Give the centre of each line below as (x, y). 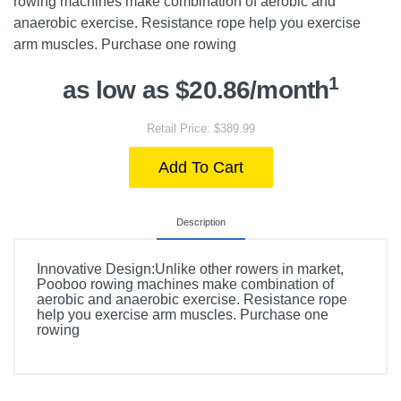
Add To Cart (200, 167)
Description (200, 222)
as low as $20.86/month (196, 90)
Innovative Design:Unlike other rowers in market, (190, 269)
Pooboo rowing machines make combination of (185, 284)
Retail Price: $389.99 (200, 128)
